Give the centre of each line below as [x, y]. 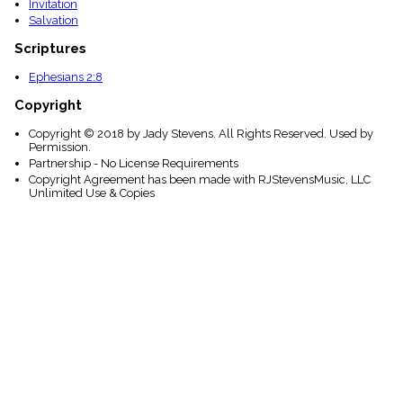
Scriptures [50, 49]
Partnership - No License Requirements [134, 164]
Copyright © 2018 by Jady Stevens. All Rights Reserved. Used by [201, 134]
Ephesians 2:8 [66, 77]
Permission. [60, 148]
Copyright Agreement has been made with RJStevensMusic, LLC [200, 180]
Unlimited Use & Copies [92, 193]
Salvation [54, 21]
